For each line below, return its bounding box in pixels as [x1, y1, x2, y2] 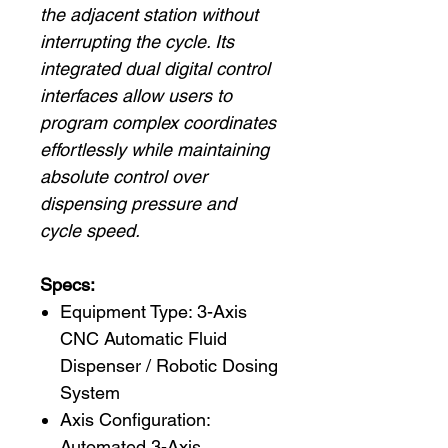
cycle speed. [40, 220, 140, 241]
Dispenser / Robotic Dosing [60, 355, 278, 376]
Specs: [40, 274, 95, 295]
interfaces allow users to [40, 85, 232, 106]
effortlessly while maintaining [40, 139, 269, 160]
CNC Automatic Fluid [60, 328, 227, 349]
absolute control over [40, 166, 207, 187]
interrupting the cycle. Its [40, 31, 234, 52]
